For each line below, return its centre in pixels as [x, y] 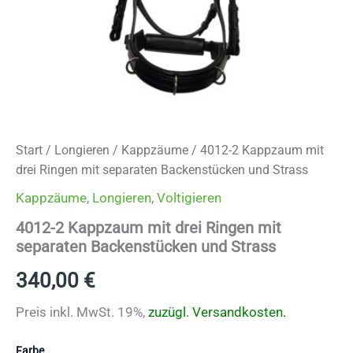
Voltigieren [189, 198]
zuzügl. [170, 312]
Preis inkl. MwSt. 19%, [82, 312]
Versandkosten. [239, 312]
